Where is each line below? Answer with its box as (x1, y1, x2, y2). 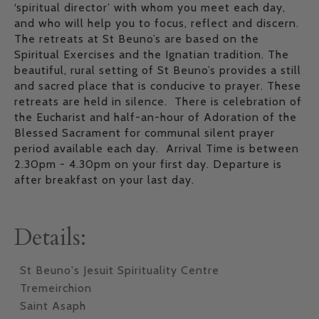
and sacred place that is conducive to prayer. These (14, 79, 301, 93)
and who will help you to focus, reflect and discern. (14, 16, 299, 30)
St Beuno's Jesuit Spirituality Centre (20, 263, 219, 277)
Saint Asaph (20, 299, 86, 313)
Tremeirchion (20, 281, 92, 296)
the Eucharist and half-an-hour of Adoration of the (14, 110, 297, 124)
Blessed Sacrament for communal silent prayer (14, 126, 275, 140)
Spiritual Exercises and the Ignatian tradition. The (14, 48, 289, 61)
